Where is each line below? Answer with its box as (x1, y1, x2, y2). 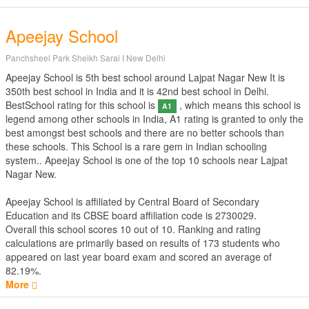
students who (219, 236, 280, 250)
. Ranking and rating (172, 222, 261, 236)
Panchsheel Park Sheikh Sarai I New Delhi (6, 52, 166, 63)
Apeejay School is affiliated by (6, 195, 138, 208)
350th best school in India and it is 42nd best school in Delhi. (6, 84, 269, 98)
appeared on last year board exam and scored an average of (6, 250, 272, 263)
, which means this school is (176, 98, 301, 112)
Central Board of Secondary (138, 195, 259, 208)
